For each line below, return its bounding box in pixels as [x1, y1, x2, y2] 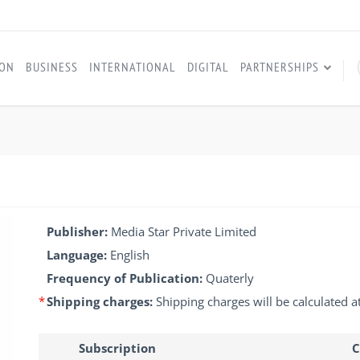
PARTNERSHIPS [240, 59, 319, 75]
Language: [47, 247, 110, 264]
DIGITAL [187, 59, 229, 75]
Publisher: [47, 223, 111, 240]
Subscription [79, 340, 156, 357]
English [110, 247, 149, 264]
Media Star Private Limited [111, 223, 256, 240]
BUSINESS [26, 59, 78, 75]
